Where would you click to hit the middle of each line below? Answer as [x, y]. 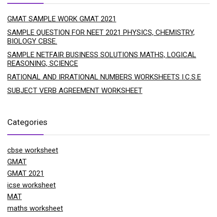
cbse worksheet [33, 150]
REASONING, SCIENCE [43, 64]
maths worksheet [35, 209]
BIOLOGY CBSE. [32, 41]
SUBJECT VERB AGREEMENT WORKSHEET [75, 91]
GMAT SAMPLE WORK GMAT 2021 [62, 19]
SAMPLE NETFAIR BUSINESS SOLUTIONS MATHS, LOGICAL [102, 55]
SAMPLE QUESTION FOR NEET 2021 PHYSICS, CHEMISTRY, [101, 33]
